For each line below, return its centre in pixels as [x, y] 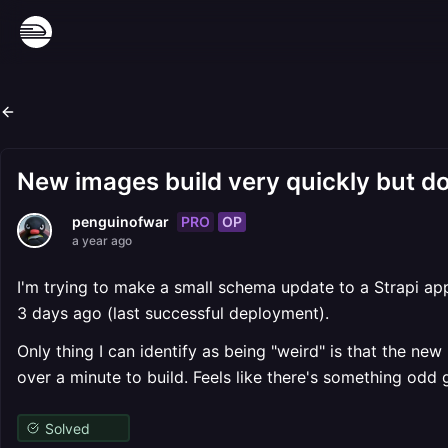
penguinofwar [120, 221]
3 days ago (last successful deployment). [173, 313]
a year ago [102, 240]
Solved [67, 428]
